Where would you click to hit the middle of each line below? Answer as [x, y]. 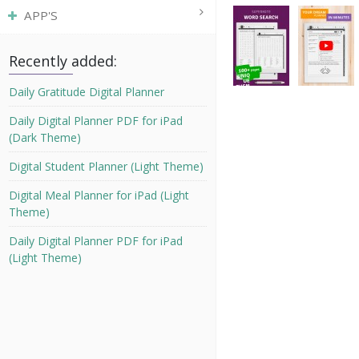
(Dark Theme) [45, 138]
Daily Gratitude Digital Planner [87, 92]
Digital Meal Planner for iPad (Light [99, 196]
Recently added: [63, 61]
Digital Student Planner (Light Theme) [107, 167]
